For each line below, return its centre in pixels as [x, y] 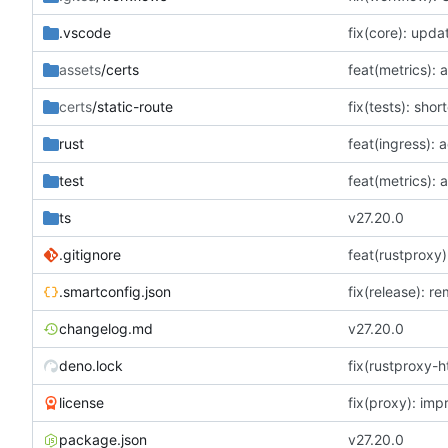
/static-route [132, 106]
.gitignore [90, 254]
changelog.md [106, 328]
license [81, 402]
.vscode [85, 32]
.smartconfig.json [115, 291]
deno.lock [91, 365]
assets [80, 69]
